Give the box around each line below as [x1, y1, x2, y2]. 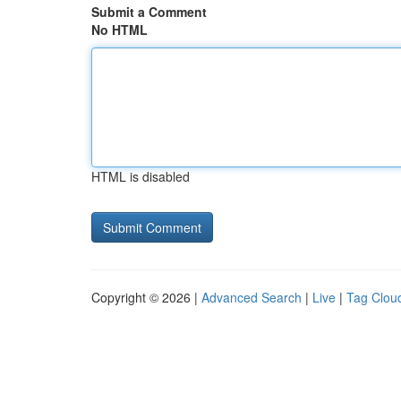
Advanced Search [201, 288, 302, 306]
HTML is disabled [91, 167, 190, 185]
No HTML [91, 21, 148, 38]
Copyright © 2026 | [91, 288, 201, 306]
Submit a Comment [91, 3, 207, 21]
